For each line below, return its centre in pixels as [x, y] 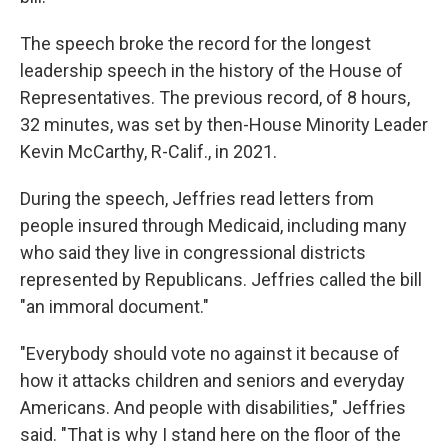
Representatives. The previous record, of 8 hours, [215, 97]
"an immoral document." [114, 306]
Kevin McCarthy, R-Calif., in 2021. [148, 151]
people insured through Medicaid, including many [213, 225]
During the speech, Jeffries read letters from [197, 198]
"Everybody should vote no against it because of [210, 353]
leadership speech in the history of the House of [211, 70]
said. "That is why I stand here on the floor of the [210, 434]
